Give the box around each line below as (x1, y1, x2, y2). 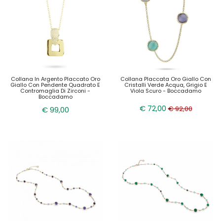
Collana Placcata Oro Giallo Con (120, 75, 211, 83)
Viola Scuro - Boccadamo (130, 87, 201, 95)
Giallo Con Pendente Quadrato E (10, 81, 100, 89)
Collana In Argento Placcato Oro (10, 75, 100, 83)
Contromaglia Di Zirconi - (20, 87, 90, 95)
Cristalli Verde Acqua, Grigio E (124, 81, 207, 89)
